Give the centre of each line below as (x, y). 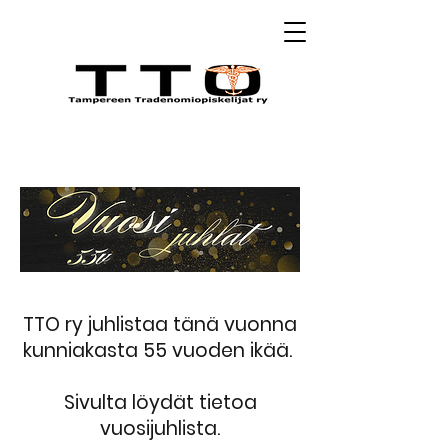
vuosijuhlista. (160, 428)
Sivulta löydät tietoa (160, 402)
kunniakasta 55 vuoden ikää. (160, 350)
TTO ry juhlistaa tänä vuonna (160, 324)
